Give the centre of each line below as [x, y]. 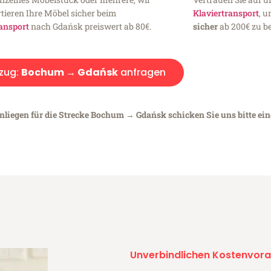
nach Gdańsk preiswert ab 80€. [90, 27]
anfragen [142, 73]
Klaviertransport [226, 13]
